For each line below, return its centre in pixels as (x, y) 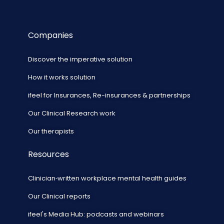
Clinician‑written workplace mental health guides (107, 178)
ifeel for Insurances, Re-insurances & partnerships (109, 95)
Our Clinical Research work (72, 113)
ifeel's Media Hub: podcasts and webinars (96, 214)
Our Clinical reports (59, 196)
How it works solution (62, 77)
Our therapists (51, 131)
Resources (48, 154)
